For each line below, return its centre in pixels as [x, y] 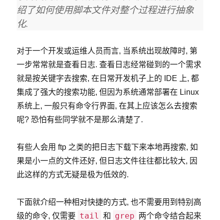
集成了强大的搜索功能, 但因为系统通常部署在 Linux [108, 92]
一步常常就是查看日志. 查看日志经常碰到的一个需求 [109, 65]
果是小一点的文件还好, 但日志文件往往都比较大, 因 [107, 161]
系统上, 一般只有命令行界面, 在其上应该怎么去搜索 [107, 106]
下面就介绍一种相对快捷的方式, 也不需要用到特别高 [109, 202]
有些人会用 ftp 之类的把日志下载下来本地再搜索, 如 [108, 147]
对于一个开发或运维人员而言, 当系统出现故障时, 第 [107, 51]
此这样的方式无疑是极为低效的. [73, 175]
